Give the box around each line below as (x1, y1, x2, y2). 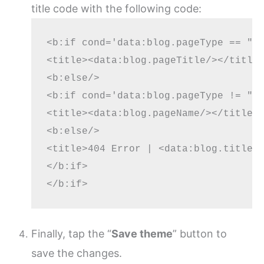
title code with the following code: (31, 2, 202, 15)
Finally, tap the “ (31, 227, 112, 240)
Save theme (111, 227, 173, 240)
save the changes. (31, 247, 123, 260)
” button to (173, 227, 227, 240)
